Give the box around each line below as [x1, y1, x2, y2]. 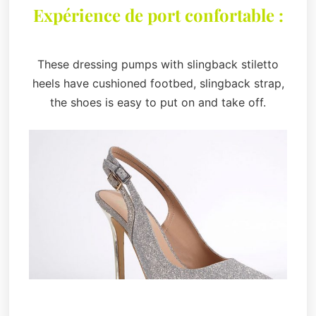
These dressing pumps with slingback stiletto [37, 57, 279, 72]
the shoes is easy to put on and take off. [50, 95, 266, 110]
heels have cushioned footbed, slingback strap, [32, 76, 284, 91]
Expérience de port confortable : [32, 3, 284, 26]
